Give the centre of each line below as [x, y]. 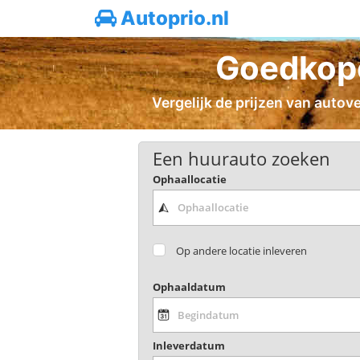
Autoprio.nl [173, 18]
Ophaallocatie [189, 180]
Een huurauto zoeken [241, 158]
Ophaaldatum [189, 286]
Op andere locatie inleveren [242, 250]
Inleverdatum [188, 346]
